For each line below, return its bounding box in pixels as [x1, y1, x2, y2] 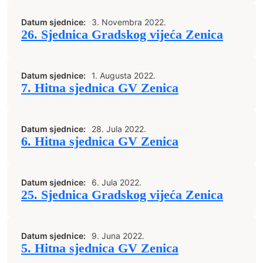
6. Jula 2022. [92, 177, 141, 187]
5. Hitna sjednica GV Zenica [21, 241, 178, 255]
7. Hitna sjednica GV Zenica [21, 81, 178, 95]
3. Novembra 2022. [92, 17, 166, 27]
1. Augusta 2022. [92, 70, 156, 80]
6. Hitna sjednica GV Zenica [21, 134, 178, 149]
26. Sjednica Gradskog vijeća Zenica [21, 28, 223, 42]
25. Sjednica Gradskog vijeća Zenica [21, 188, 223, 202]
